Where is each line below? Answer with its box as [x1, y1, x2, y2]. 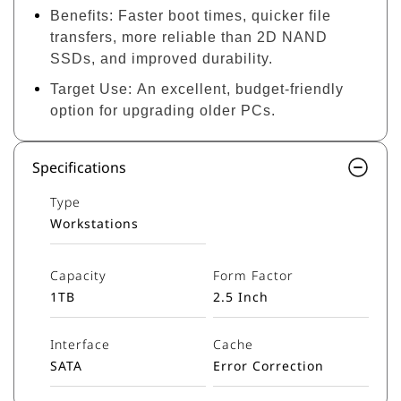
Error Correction [212, 357, 324, 374]
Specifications [32, 158, 126, 177]
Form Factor [212, 267, 294, 284]
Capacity [50, 267, 107, 284]
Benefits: [50, 8, 114, 23]
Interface [50, 336, 110, 353]
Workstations [50, 215, 139, 232]
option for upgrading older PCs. [50, 103, 276, 118]
